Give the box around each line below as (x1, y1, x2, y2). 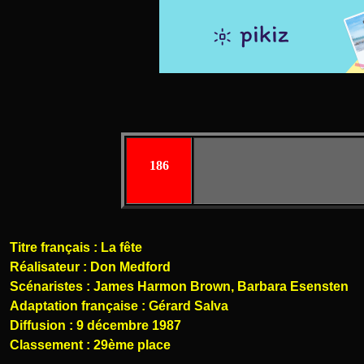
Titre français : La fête (10, 240, 142, 254)
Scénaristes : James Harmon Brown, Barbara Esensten (10, 279, 349, 293)
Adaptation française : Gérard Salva (10, 299, 228, 313)
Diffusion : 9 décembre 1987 (10, 318, 181, 332)
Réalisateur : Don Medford (10, 260, 171, 274)
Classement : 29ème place (10, 338, 171, 352)
